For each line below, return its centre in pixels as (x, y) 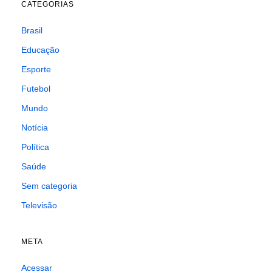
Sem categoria (49, 186)
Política (35, 147)
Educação (40, 50)
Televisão (39, 206)
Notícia (35, 128)
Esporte (36, 70)
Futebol (36, 89)
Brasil (32, 31)
